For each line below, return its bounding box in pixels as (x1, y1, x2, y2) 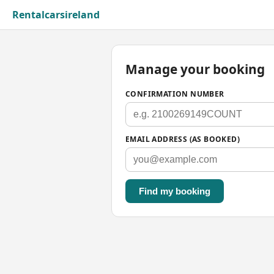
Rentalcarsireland (12, 8, 100, 21)
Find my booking (139, 185, 210, 196)
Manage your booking (125, 60, 265, 78)
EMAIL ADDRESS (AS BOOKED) (125, 133, 240, 144)
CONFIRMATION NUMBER (125, 88, 224, 99)
